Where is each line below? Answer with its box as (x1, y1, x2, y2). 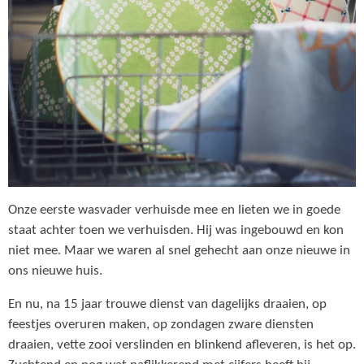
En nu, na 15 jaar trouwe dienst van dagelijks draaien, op (8, 298, 327, 312)
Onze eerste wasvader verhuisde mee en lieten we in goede (8, 203, 340, 217)
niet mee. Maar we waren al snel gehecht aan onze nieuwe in (8, 244, 350, 258)
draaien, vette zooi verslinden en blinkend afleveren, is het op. (8, 339, 356, 353)
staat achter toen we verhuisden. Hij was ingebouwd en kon (8, 223, 344, 237)
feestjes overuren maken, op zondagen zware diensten (8, 318, 314, 332)
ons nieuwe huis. (8, 264, 106, 278)
